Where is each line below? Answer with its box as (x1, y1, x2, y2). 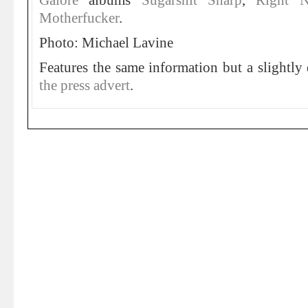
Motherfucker (39, 10, 119, 25)
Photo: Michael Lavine (39, 35, 173, 50)
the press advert (39, 78, 130, 93)
